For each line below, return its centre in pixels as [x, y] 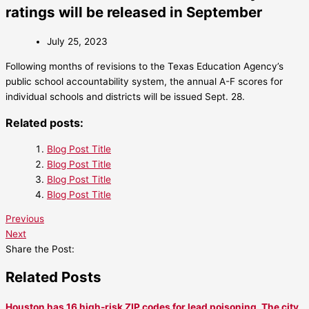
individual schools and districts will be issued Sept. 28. [125, 96]
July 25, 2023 [77, 42]
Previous [25, 219]
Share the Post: [40, 249]
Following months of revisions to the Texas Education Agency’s [144, 66]
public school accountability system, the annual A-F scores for [144, 81]
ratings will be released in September [134, 12]
